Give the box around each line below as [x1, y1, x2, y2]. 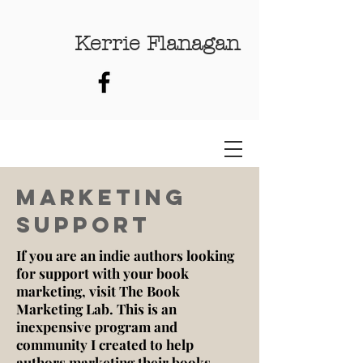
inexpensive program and [16, 318, 177, 335]
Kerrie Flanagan [75, 32, 240, 55]
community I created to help [16, 335, 194, 353]
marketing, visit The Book [16, 282, 180, 300]
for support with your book [16, 264, 189, 282]
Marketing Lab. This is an [16, 300, 177, 318]
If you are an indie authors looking [16, 246, 234, 264]
